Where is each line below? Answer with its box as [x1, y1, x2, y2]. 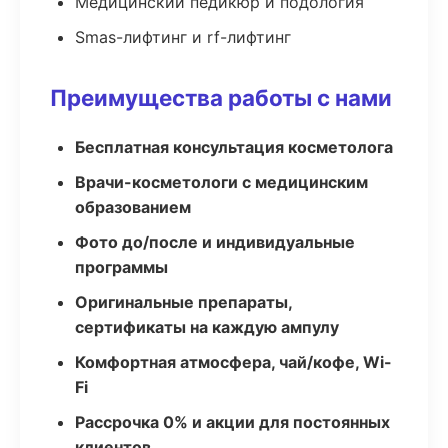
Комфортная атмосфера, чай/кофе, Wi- [75, 352, 392, 372]
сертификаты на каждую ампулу [75, 317, 339, 337]
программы [75, 257, 168, 277]
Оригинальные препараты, [75, 292, 292, 312]
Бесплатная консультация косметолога [75, 137, 393, 157]
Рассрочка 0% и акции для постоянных [75, 412, 390, 432]
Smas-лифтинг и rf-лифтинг [75, 27, 291, 47]
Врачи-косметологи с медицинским [75, 172, 368, 192]
